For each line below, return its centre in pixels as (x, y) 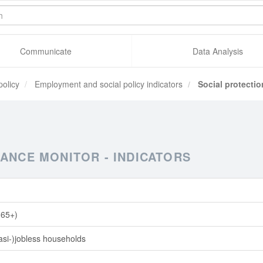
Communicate (46, 51)
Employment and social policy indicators (107, 84)
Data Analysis (218, 51)
